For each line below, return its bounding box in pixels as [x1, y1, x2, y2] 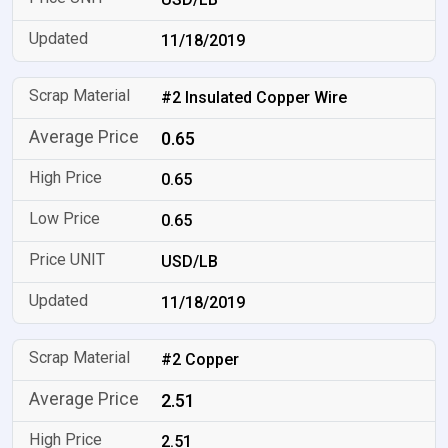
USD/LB [161, 252, 219, 271]
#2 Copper [161, 350, 240, 369]
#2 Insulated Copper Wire [161, 88, 348, 107]
